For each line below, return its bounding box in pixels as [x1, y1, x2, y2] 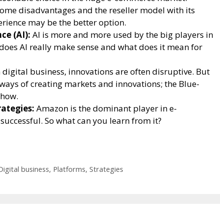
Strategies [89, 164, 123, 174]
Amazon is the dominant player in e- [34, 103, 177, 114]
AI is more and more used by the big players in [30, 29, 213, 41]
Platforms [53, 164, 85, 174]
